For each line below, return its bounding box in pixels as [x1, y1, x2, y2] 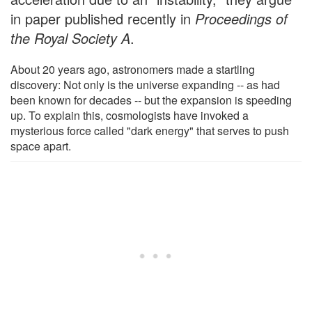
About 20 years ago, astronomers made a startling [10, 61, 255, 77]
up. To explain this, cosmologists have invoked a [10, 107, 249, 123]
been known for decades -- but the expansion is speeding [10, 91, 292, 108]
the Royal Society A [10, 27, 130, 48]
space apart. [10, 137, 71, 154]
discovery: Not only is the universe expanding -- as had [10, 76, 280, 93]
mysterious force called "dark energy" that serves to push [10, 122, 289, 139]
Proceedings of [195, 8, 288, 29]
